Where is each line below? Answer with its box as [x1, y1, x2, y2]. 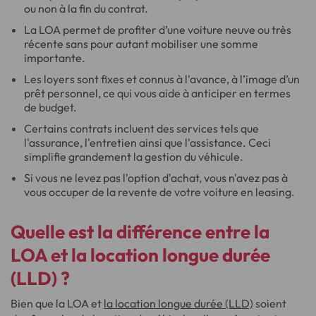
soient [253, 296, 286, 310]
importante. [24, 51, 86, 65]
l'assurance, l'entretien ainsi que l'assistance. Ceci [24, 135, 272, 150]
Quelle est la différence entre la [11, 220, 269, 243]
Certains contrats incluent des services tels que [24, 121, 260, 135]
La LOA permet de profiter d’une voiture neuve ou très [24, 23, 292, 37]
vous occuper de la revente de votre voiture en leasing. [24, 185, 296, 199]
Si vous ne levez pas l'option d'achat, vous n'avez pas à [24, 171, 288, 185]
